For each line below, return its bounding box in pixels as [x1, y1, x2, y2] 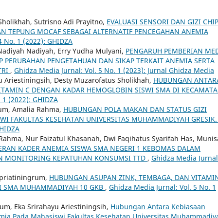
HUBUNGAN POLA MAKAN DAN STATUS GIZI [63, 104, 207, 114]
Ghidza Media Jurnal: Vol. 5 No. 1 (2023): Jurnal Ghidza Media [14, 65, 214, 75]
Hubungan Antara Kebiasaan [110, 201, 205, 211]
